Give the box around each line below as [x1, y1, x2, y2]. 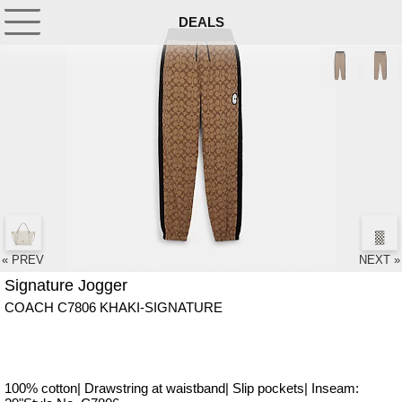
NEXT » [359, 253, 400, 267]
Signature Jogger [4, 276, 127, 294]
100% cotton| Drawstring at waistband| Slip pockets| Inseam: [4, 380, 359, 396]
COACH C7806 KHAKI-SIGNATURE [4, 300, 223, 315]
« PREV [2, 253, 44, 267]
